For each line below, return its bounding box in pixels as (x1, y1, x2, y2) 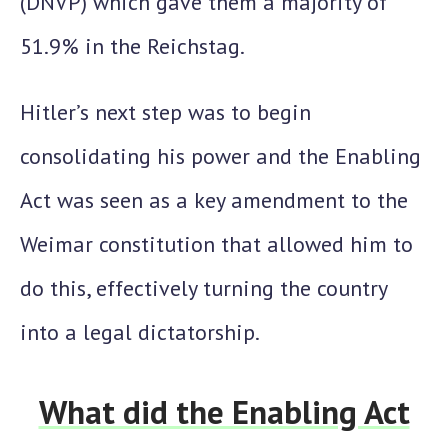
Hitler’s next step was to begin (20, 98, 311, 126)
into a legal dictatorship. (20, 318, 260, 346)
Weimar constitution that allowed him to (20, 230, 413, 258)
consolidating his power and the (20, 142, 335, 170)
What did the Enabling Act (38, 390, 410, 433)
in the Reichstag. (79, 32, 245, 60)
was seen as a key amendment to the (51, 186, 408, 214)
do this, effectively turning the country (20, 274, 387, 302)
